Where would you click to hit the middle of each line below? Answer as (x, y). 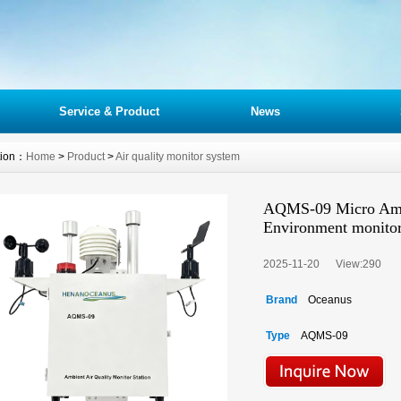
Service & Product (109, 111)
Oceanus (326, 300)
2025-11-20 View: (313, 264)
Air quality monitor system (178, 157)
